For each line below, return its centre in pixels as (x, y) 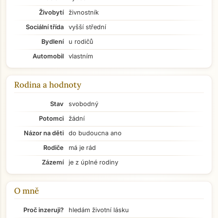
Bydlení (53, 42)
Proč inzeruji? (44, 210)
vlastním (81, 56)
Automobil (48, 56)
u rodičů (81, 42)
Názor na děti (44, 133)
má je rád (82, 148)
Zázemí (53, 162)
